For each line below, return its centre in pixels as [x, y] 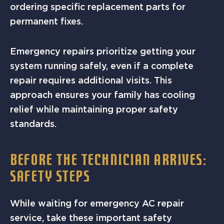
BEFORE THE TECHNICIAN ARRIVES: [108, 162]
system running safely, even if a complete [102, 66]
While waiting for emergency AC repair [97, 203]
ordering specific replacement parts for [98, 6]
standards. [33, 124]
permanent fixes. [46, 21]
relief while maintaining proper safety [94, 109]
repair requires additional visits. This [91, 80]
